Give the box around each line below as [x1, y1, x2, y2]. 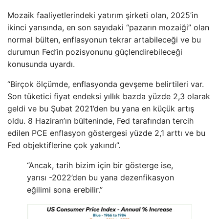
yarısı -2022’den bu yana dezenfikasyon [27, 173, 174, 183]
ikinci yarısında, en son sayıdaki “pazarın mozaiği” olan [7, 22, 209, 33]
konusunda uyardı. [7, 59, 75, 69]
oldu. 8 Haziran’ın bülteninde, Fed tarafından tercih [7, 116, 194, 126]
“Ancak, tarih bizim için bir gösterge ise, [27, 160, 173, 171]
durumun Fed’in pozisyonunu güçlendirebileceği [7, 47, 182, 57]
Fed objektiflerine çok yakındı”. [7, 140, 120, 151]
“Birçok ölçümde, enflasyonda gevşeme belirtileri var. [7, 79, 204, 89]
